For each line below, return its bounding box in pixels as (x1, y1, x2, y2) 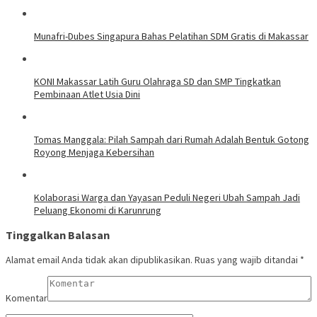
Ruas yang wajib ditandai (195, 253, 300, 267)
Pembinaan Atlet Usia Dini (34, 87, 140, 100)
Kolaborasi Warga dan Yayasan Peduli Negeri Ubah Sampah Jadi (34, 190, 300, 204)
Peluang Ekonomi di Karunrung (34, 203, 161, 217)
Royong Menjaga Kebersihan (34, 145, 154, 158)
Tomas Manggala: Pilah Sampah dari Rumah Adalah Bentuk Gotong (34, 132, 309, 146)
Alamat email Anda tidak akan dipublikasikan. (6, 253, 192, 267)
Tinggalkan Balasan (6, 228, 110, 243)
